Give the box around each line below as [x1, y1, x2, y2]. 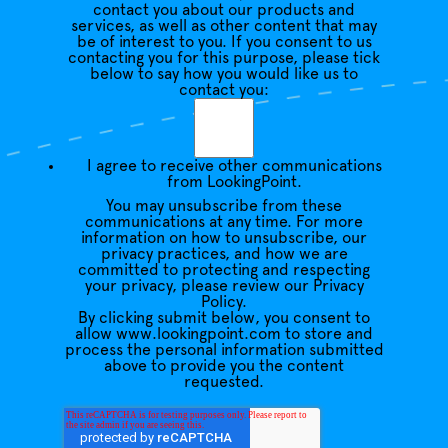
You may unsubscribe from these [106, 198, 342, 214]
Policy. [201, 294, 247, 310]
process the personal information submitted [64, 342, 384, 358]
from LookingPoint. [166, 174, 302, 190]
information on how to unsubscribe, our [81, 230, 367, 246]
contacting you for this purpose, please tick [68, 50, 380, 66]
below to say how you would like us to [90, 66, 358, 82]
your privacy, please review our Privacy [84, 278, 364, 294]
